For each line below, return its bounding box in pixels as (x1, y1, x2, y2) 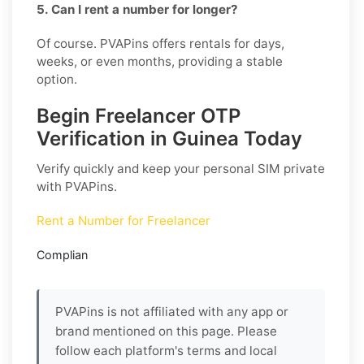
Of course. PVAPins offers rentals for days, (37, 35, 284, 51)
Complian (37, 247, 88, 262)
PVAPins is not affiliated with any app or (55, 303, 288, 319)
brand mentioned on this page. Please (55, 323, 277, 339)
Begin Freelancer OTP (37, 103, 240, 128)
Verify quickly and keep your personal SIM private (37, 160, 325, 176)
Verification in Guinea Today (37, 126, 302, 150)
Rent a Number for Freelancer (37, 212, 210, 228)
